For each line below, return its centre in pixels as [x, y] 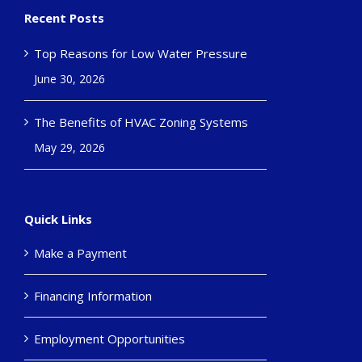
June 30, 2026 [69, 79]
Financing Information [93, 296]
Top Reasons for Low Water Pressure [140, 54]
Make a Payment [80, 253]
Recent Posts [64, 18]
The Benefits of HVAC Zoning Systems [141, 122]
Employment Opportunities [109, 339]
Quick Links [58, 219]
